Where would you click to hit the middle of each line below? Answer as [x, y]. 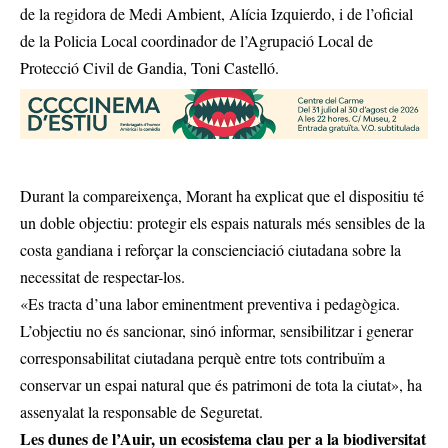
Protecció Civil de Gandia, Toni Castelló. [149, 67]
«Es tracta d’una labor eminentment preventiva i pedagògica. [210, 304]
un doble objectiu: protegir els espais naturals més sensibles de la [222, 223]
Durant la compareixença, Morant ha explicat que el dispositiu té [222, 196]
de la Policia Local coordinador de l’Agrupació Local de [196, 40]
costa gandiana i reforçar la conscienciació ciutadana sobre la [210, 250]
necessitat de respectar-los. [102, 277]
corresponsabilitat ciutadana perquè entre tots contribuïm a [202, 358]
